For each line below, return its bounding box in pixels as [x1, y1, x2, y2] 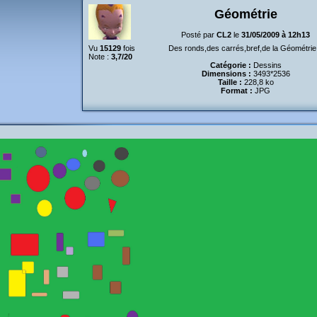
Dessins [250, 61, 282, 69]
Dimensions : [201, 69, 251, 78]
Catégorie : [209, 61, 251, 69]
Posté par [181, 30, 217, 39]
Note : [88, 52, 111, 61]
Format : [221, 86, 253, 95]
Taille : [217, 78, 242, 86]
